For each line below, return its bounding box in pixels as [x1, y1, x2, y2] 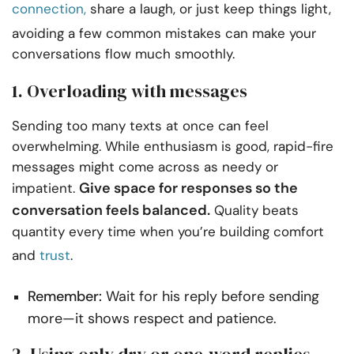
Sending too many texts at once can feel [12, 116, 269, 134]
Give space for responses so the [79, 178, 298, 198]
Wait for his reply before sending [102, 286, 319, 306]
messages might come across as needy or [12, 157, 278, 175]
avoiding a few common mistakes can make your [12, 24, 316, 42]
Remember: [28, 286, 102, 306]
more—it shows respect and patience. [28, 308, 277, 328]
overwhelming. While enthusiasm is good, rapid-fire [12, 137, 333, 155]
